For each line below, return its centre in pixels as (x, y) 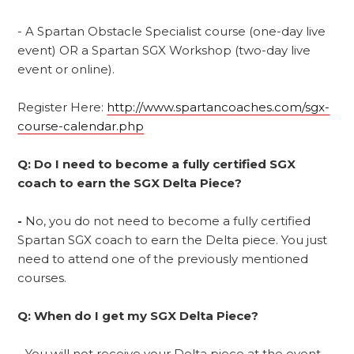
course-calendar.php (81, 126)
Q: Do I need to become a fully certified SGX (157, 164)
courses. (42, 277)
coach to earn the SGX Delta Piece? (130, 183)
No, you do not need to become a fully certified (168, 220)
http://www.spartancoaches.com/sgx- (218, 107)
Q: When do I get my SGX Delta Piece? (138, 315)
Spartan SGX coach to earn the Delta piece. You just (173, 239)
